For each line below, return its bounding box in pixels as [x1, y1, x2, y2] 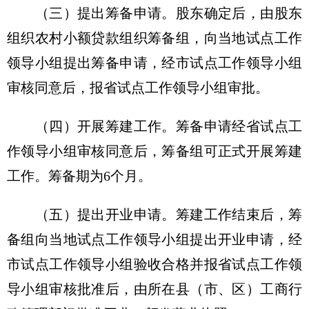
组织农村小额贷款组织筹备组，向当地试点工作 [7, 30, 302, 46]
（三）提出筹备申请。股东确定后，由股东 [7, 6, 302, 21]
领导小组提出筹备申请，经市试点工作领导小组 [7, 55, 302, 70]
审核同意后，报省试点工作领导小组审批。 [7, 80, 269, 95]
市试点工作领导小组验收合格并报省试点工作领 [7, 257, 302, 272]
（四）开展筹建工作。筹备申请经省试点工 [7, 119, 302, 134]
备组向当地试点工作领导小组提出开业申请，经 [7, 232, 302, 247]
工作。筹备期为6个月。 [7, 168, 152, 183]
